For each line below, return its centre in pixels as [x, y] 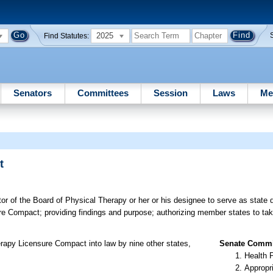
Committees [103, 93]
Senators [33, 93]
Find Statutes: [67, 36]
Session [170, 93]
